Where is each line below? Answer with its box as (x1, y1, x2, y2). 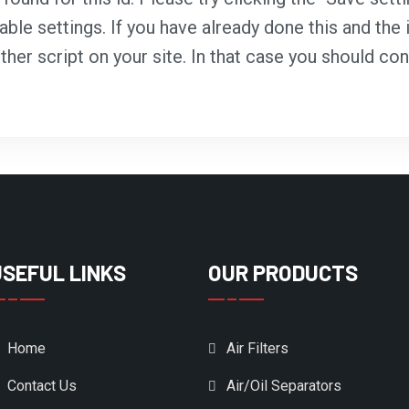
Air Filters (226, 340, 288, 358)
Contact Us (7, 377, 77, 395)
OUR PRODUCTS (208, 259, 358, 287)
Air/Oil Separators (226, 377, 341, 395)
